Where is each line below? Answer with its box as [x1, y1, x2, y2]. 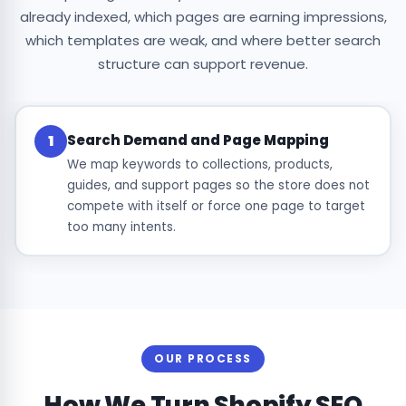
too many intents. [66, 217, 176, 236]
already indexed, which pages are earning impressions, [19, 7, 387, 27]
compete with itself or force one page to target [66, 197, 365, 215]
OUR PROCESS [154, 351, 252, 367]
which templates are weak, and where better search [25, 31, 381, 51]
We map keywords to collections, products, [66, 155, 333, 173]
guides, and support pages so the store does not [66, 176, 370, 194]
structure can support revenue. [98, 54, 308, 74]
